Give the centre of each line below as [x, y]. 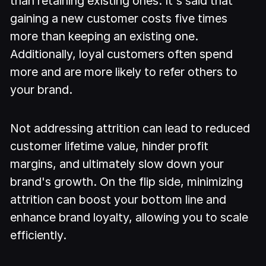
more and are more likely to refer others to [124, 72]
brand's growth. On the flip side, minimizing [127, 181]
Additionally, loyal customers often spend [122, 54]
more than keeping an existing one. [104, 36]
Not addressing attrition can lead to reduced [130, 128]
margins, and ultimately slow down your [117, 164]
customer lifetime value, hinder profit [110, 146]
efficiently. [39, 235]
